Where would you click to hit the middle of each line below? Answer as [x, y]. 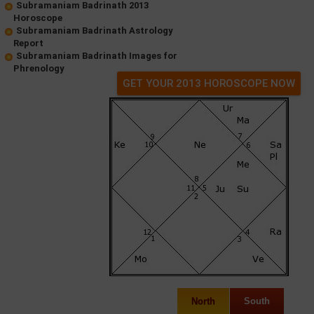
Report [28, 43]
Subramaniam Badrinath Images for [97, 56]
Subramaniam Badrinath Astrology [95, 30]
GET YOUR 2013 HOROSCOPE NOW [209, 83]
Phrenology [39, 68]
